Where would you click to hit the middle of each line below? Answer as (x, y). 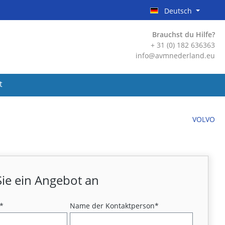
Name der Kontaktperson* (115, 206)
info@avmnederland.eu (175, 55)
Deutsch (178, 11)
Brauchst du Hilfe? (184, 34)
